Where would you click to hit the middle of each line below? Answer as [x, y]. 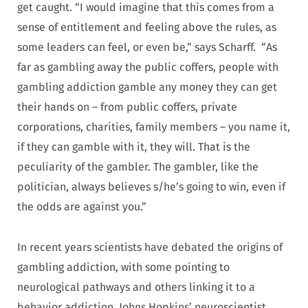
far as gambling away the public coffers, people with [148, 67]
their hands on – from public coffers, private [127, 107]
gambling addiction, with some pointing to [123, 267]
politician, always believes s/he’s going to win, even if [151, 187]
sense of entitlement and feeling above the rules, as [147, 27]
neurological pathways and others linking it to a [136, 287]
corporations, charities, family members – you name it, [154, 127]
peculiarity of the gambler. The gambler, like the [138, 167]
